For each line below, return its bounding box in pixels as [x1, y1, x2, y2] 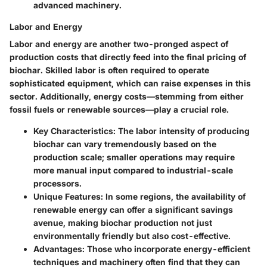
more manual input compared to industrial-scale [33, 164, 233, 175]
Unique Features [33, 191, 101, 201]
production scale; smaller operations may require [33, 151, 235, 162]
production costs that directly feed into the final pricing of [10, 51, 246, 62]
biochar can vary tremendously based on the [33, 138, 216, 149]
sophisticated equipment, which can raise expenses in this [10, 77, 251, 88]
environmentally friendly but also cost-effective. [33, 230, 231, 241]
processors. [33, 178, 82, 188]
